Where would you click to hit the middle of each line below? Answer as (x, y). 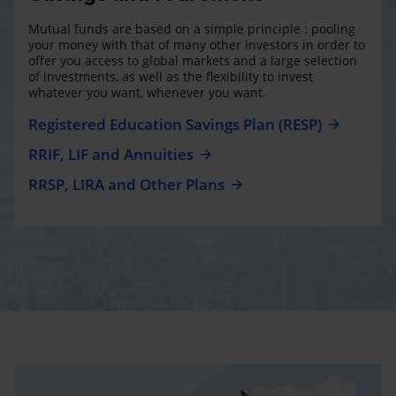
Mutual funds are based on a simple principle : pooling (192, 28)
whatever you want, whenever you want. (147, 92)
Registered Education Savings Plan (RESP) (175, 124)
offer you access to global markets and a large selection (193, 60)
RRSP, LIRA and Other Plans (126, 184)
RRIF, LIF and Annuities (111, 154)
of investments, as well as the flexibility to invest (171, 76)
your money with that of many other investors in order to (197, 44)
